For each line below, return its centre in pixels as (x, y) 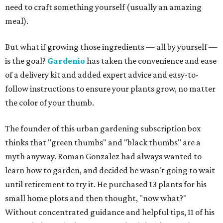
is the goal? (26, 61)
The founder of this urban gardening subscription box (103, 129)
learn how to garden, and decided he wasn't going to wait (110, 170)
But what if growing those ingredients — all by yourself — (111, 47)
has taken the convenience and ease (151, 61)
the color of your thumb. (50, 103)
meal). (17, 21)
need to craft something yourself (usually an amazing (103, 7)
